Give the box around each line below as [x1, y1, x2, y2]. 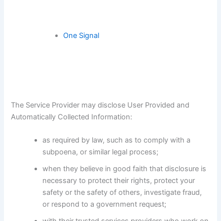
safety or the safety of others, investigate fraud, [42, 187, 202, 197]
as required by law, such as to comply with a [42, 135, 191, 145]
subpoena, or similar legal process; [42, 147, 159, 156]
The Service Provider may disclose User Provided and [11, 100, 190, 110]
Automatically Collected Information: [11, 112, 133, 121]
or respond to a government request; [42, 199, 167, 209]
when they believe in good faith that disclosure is [42, 164, 207, 173]
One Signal [63, 31, 100, 40]
